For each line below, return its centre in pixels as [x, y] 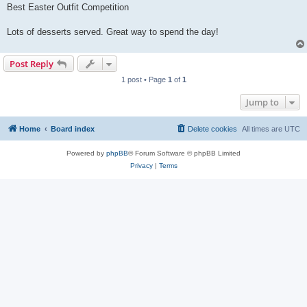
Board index [73, 128]
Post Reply [32, 63]
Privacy [141, 165]
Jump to [262, 102]
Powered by [86, 153]
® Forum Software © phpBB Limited [184, 153]
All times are [263, 128]
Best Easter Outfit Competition [68, 7]
